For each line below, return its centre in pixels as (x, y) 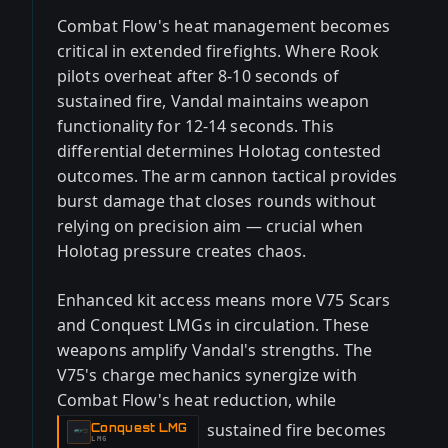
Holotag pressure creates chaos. (182, 251)
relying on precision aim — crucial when (210, 226)
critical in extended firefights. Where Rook (218, 51)
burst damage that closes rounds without (216, 201)
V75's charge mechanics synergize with (207, 375)
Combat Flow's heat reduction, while (197, 400)
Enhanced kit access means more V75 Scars (224, 300)
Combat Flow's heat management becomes (223, 26)
